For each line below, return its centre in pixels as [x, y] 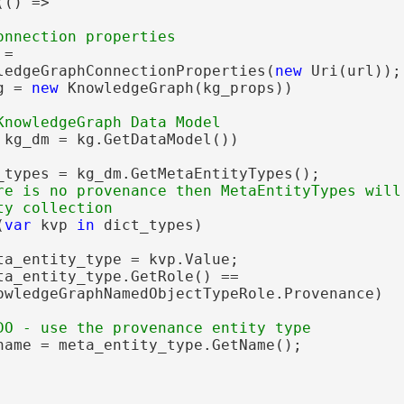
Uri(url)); [351, 70]
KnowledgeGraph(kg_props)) [175, 87]
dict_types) [148, 225]
